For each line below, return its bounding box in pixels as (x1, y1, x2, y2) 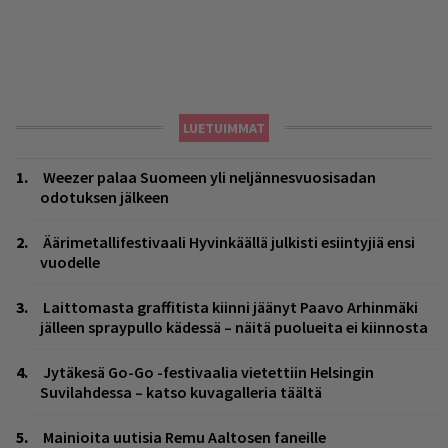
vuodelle (40, 252, 100, 273)
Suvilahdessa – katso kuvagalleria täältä (40, 382, 322, 403)
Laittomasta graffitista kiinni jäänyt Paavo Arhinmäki (43, 297, 418, 318)
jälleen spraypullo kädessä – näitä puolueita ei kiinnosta (40, 317, 428, 338)
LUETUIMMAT (183, 119, 265, 138)
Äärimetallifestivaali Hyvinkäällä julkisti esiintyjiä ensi (43, 232, 415, 253)
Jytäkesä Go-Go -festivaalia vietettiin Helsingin (43, 362, 374, 383)
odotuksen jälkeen (40, 187, 169, 208)
